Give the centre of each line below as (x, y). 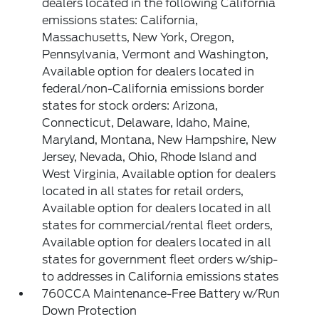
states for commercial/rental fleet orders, (158, 225)
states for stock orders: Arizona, (130, 106)
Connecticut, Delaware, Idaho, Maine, (146, 123)
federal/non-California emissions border (153, 89)
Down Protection (90, 311)
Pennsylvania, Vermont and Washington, (156, 54)
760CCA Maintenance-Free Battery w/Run (161, 294)
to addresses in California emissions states (161, 277)
